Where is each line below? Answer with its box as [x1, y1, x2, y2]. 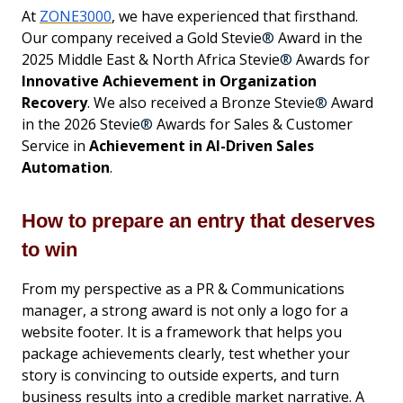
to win [22, 237, 77, 261]
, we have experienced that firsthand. [112, 5, 358, 26]
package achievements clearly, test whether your [22, 343, 350, 363]
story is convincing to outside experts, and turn [22, 364, 339, 385]
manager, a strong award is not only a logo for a [22, 300, 348, 320]
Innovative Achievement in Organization [22, 70, 317, 91]
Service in [22, 135, 89, 156]
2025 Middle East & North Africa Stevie [22, 49, 280, 69]
